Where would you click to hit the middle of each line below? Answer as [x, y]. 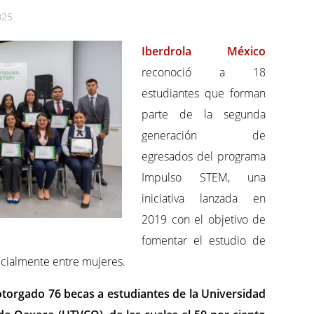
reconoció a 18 [204, 73]
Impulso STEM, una [204, 178]
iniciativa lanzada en [204, 199]
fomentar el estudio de [204, 241]
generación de [204, 136]
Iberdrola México [204, 52]
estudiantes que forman [204, 94]
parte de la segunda [204, 115]
